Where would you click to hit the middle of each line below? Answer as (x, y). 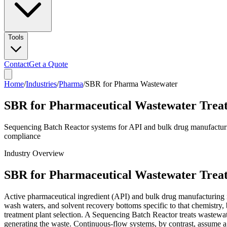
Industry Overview (34, 153)
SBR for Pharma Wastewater (131, 84)
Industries (41, 84)
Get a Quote (48, 64)
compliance (22, 136)
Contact (16, 64)
